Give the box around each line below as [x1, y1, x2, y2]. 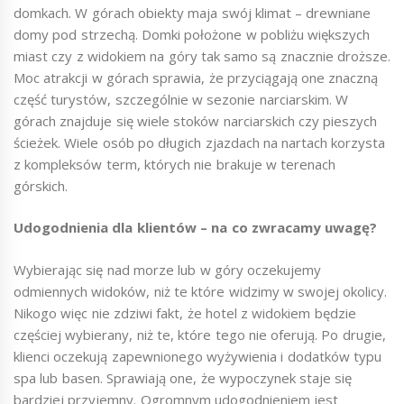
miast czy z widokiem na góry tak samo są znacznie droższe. [14, 46, 391, 65]
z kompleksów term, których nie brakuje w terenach [14, 154, 336, 173]
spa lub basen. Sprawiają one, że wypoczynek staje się [14, 368, 353, 387]
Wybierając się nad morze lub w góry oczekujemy [14, 260, 322, 279]
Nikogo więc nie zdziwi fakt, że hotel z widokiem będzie [14, 303, 356, 322]
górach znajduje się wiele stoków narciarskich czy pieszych [14, 111, 378, 130]
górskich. [14, 176, 68, 195]
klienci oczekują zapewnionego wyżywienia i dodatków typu [14, 346, 381, 365]
